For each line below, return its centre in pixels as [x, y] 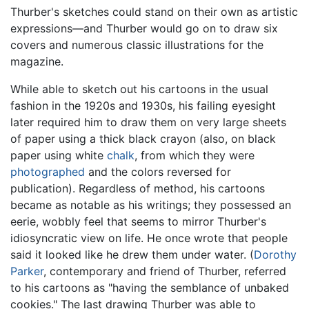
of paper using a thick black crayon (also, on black [143, 139]
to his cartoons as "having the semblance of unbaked [150, 288]
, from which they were [195, 156]
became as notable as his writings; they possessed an [151, 205]
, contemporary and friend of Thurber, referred [165, 271]
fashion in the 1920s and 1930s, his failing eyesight [143, 106]
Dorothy [275, 255]
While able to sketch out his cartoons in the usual [139, 89]
